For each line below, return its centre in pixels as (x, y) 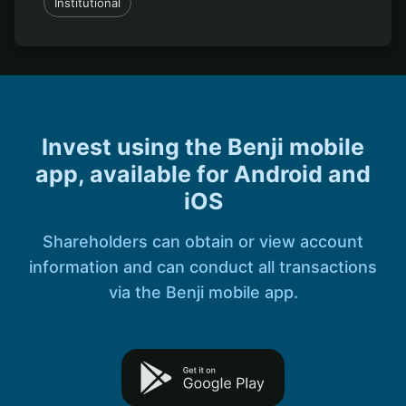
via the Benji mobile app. (203, 292)
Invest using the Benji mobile (203, 146)
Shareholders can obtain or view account (203, 241)
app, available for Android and (203, 174)
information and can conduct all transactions (203, 266)
